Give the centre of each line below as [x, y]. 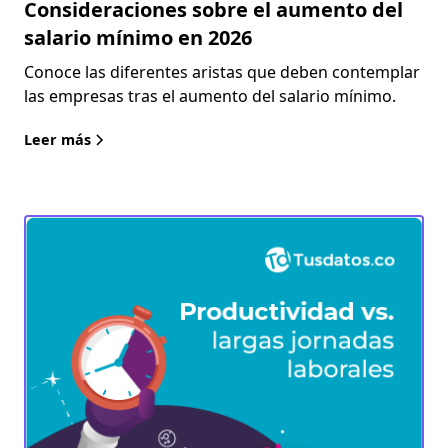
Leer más [57, 139]
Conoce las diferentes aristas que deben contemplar [222, 71]
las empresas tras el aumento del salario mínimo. [210, 95]
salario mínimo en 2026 [138, 37]
